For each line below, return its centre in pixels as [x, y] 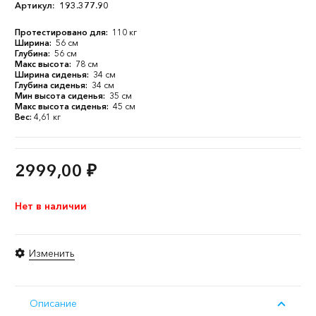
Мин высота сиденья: [61, 96]
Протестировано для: [62, 32]
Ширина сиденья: [53, 74]
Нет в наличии [51, 206]
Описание [53, 303]
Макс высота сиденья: [63, 106]
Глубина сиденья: [52, 85]
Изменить [51, 253]
